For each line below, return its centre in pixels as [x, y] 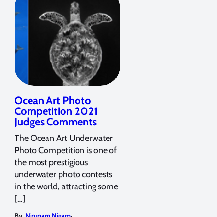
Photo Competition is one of [66, 150]
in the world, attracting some [67, 186]
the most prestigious [51, 162]
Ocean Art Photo [53, 100]
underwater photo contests [63, 174]
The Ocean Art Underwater [64, 138]
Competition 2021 [56, 111]
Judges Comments [56, 122]
